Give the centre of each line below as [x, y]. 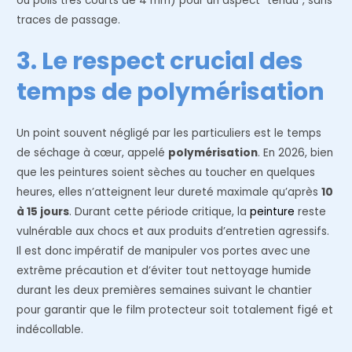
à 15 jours [43, 211]
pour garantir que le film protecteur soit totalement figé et [175, 310]
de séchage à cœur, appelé [93, 152]
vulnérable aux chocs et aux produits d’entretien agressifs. [173, 231]
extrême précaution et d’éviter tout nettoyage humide [164, 270]
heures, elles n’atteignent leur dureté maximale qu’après [169, 192]
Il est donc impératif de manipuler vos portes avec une [164, 251]
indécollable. [50, 329]
